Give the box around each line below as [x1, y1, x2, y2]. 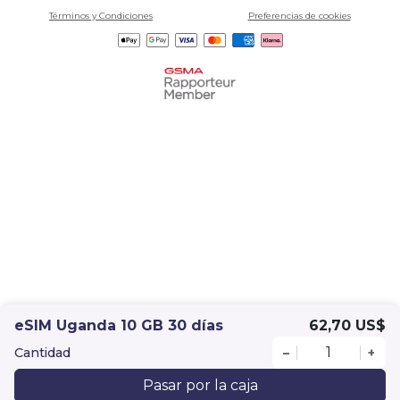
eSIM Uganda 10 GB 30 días [14, 317, 223, 334]
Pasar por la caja [142, 377, 258, 394]
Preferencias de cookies [247, 10, 351, 22]
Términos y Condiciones [49, 10, 153, 22]
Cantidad [14, 344, 71, 361]
